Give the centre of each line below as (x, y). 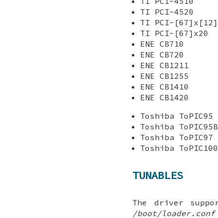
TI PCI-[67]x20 (174, 33)
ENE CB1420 (164, 97)
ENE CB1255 (164, 76)
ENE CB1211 (164, 65)
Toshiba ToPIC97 (177, 137)
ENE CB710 (162, 44)
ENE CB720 (162, 54)
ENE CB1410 (164, 86)
